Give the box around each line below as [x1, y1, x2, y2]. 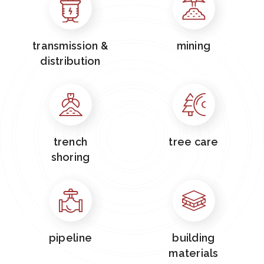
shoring [51, 151, 90, 163]
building [172, 232, 215, 244]
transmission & [32, 39, 108, 52]
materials [169, 247, 219, 259]
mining [176, 39, 211, 52]
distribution [40, 55, 101, 67]
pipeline [48, 232, 93, 244]
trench [53, 136, 88, 148]
